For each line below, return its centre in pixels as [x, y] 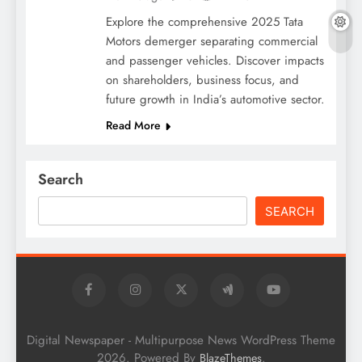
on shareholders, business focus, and [202, 80]
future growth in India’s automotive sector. [215, 99]
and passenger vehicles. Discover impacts [215, 60]
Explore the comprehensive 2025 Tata [204, 21]
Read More [133, 125]
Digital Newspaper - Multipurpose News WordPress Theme [181, 340]
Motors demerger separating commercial [212, 41]
